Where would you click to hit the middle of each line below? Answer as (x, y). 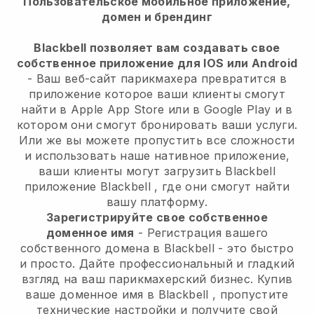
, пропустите (248, 295)
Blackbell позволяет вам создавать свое (157, 48)
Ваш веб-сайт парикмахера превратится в (161, 79)
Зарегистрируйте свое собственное (157, 218)
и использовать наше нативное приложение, (157, 156)
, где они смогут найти (220, 187)
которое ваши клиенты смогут (193, 94)
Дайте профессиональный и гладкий (187, 264)
